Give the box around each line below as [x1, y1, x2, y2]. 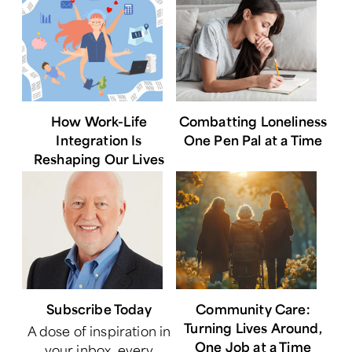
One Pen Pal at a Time [183, 130, 323, 148]
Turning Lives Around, [184, 318, 322, 336]
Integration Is [56, 130, 142, 148]
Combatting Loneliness [178, 112, 328, 130]
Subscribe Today [46, 299, 152, 317]
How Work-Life [50, 112, 148, 130]
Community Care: [196, 299, 310, 317]
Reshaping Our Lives [33, 149, 165, 167]
